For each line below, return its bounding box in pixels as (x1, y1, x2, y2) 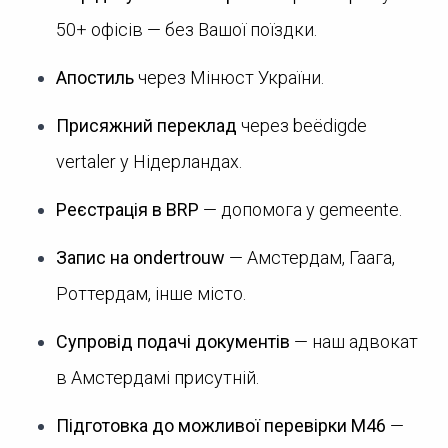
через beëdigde (237, 115, 367, 136)
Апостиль (56, 67, 134, 88)
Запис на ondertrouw (56, 247, 225, 268)
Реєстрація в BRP (56, 199, 199, 220)
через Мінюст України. (134, 67, 324, 88)
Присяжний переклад (56, 115, 237, 136)
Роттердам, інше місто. (56, 283, 246, 304)
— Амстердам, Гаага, (225, 247, 395, 268)
